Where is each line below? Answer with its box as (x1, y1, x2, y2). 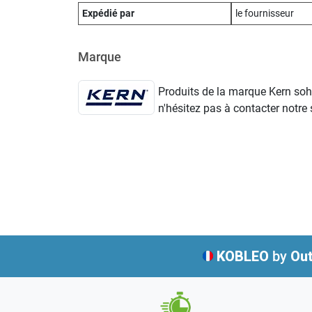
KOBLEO (217, 247, 269, 265)
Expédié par (82, 7, 134, 19)
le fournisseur (235, 7, 294, 19)
